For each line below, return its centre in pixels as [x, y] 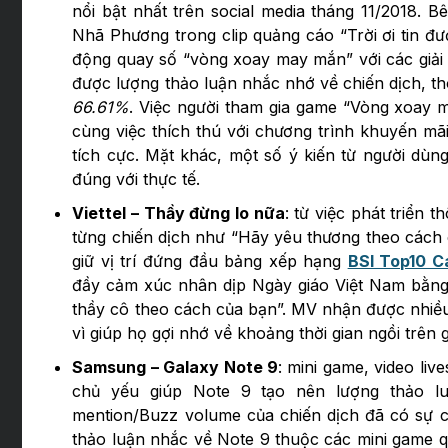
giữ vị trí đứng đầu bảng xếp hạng [210, 261]
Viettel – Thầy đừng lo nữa [178, 213]
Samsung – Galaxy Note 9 [175, 367]
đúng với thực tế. [136, 179]
